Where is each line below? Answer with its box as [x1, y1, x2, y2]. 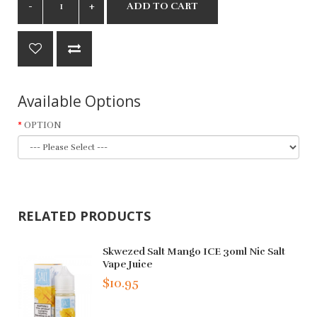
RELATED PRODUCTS [18, 207, 151, 224]
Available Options [18, 91, 141, 111]
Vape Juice [103, 258, 153, 270]
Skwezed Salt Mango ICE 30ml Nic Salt [103, 245, 286, 258]
